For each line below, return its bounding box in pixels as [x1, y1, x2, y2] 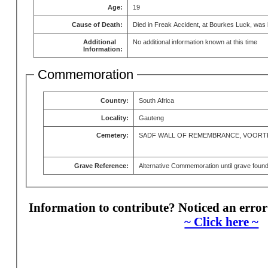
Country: [100, 97, 129, 105]
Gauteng [138, 114, 164, 122]
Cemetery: [96, 132, 129, 139]
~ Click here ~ [184, 214, 259, 229]
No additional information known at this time [132, 38, 257, 45]
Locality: [100, 114, 129, 122]
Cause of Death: [71, 20, 123, 28]
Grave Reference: [74, 162, 129, 170]
